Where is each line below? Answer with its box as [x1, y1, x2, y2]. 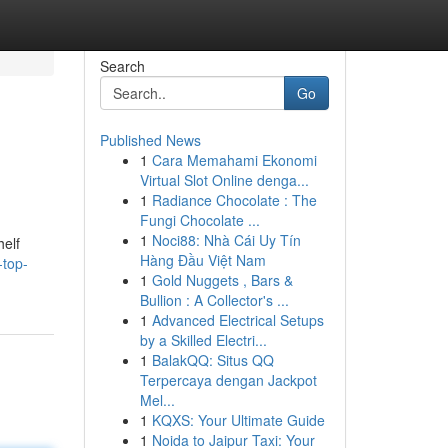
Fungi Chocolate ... [139, 210, 260, 230]
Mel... [139, 390, 175, 410]
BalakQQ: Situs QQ [151, 350, 274, 370]
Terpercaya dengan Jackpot [139, 370, 317, 390]
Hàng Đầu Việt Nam [139, 250, 266, 270]
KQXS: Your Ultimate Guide [151, 410, 325, 430]
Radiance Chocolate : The [151, 190, 317, 210]
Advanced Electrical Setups [151, 310, 324, 330]
